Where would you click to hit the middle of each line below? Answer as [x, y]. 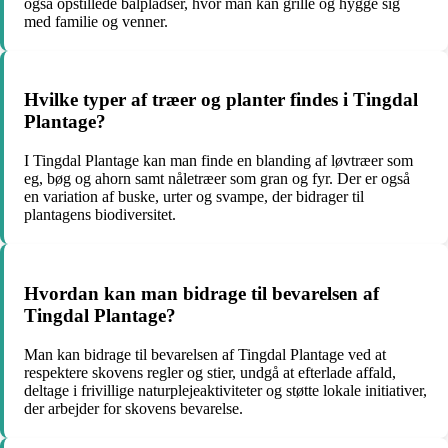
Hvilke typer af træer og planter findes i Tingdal [221, 100]
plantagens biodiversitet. [100, 215]
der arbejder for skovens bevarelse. [133, 408]
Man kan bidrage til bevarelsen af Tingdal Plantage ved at [205, 354]
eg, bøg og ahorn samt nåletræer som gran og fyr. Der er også [217, 179]
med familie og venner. [96, 21]
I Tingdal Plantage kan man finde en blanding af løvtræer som [218, 161]
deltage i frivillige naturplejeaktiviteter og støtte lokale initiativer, [225, 390]
